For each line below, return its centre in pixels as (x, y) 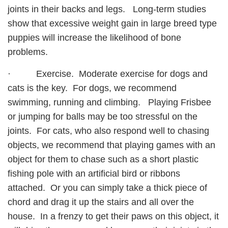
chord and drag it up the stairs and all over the (101, 202)
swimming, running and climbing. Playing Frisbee (109, 103)
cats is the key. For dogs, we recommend (92, 88)
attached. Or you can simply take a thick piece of (107, 188)
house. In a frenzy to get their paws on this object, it (113, 217)
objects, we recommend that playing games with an (111, 145)
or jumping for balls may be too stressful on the (103, 117)
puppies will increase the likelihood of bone (94, 38)
